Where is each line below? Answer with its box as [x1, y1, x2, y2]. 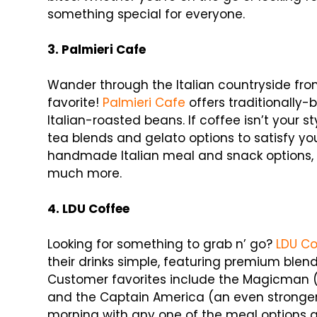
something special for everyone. [47, 6, 246, 23]
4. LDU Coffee [47, 200, 130, 218]
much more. [47, 165, 122, 183]
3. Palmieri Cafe [47, 41, 146, 59]
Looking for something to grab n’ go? [47, 236, 277, 253]
